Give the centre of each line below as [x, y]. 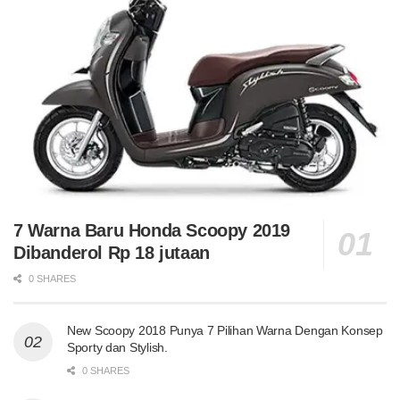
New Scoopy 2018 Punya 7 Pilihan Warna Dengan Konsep [225, 331]
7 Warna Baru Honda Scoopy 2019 [152, 231]
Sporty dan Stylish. [117, 348]
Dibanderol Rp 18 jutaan [112, 253]
